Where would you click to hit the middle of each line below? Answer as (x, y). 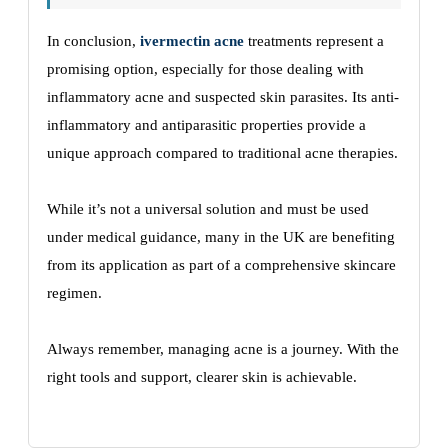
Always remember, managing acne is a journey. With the (223, 349)
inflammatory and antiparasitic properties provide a (206, 125)
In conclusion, (93, 41)
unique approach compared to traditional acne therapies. (222, 153)
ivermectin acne (192, 41)
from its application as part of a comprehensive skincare (221, 265)
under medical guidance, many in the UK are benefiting (221, 237)
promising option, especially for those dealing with (205, 69)
